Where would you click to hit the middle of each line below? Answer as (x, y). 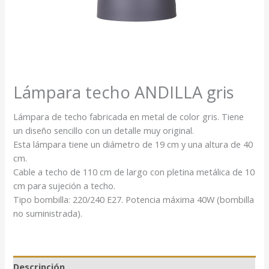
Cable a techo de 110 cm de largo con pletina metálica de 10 (134, 172)
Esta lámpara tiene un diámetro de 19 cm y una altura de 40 (133, 144)
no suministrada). (48, 213)
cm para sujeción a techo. (65, 186)
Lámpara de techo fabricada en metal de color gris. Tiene (129, 117)
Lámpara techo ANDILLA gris (124, 92)
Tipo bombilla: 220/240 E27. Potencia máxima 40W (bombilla (134, 200)
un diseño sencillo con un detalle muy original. (104, 131)
